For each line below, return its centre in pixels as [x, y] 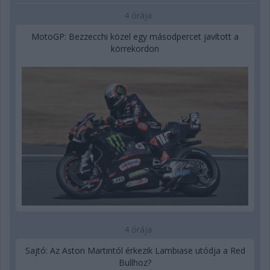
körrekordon [135, 48]
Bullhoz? [135, 263]
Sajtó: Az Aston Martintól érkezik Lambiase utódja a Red [135, 251]
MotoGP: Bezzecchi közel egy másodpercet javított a [135, 36]
